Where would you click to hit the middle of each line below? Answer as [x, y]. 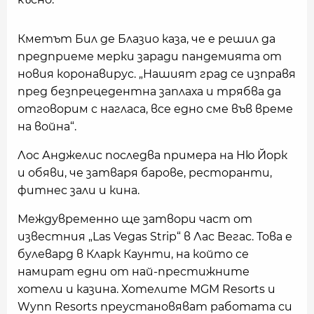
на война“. [47, 127]
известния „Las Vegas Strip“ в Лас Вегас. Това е [155, 237]
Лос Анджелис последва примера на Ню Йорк [152, 155]
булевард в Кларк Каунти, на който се [133, 254]
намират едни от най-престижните [134, 272]
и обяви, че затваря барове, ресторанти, [145, 173]
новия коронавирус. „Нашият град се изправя [157, 74]
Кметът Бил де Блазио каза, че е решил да [146, 39]
